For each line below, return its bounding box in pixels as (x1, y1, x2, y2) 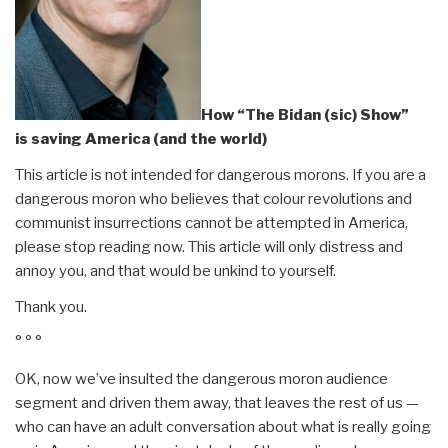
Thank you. (15, 298, 87, 317)
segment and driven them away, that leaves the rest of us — (15, 394, 419, 413)
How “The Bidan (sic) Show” (201, 106, 409, 125)
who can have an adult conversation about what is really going (15, 418, 431, 437)
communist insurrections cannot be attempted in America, (15, 214, 408, 233)
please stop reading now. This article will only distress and (15, 238, 403, 257)
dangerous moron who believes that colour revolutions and (15, 190, 412, 209)
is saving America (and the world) (15, 130, 267, 149)
